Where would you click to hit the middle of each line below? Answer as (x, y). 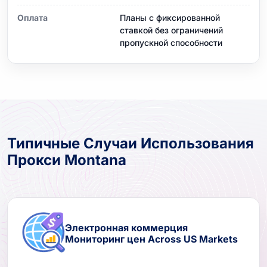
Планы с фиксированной (170, 17)
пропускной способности (171, 42)
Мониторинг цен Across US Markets (151, 239)
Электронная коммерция (126, 227)
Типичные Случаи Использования (131, 143)
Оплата (32, 17)
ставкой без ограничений (171, 30)
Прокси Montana (67, 160)
